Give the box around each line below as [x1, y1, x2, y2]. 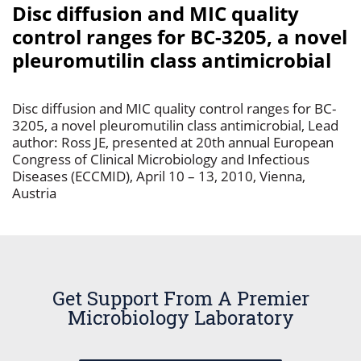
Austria [12, 184, 56, 202]
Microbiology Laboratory [67, 305, 294, 330]
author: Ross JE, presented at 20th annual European [12, 133, 334, 151]
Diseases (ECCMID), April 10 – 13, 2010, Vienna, [12, 167, 305, 185]
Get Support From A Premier [52, 285, 309, 311]
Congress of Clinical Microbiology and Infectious [12, 150, 309, 168]
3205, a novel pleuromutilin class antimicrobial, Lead [12, 116, 338, 135]
